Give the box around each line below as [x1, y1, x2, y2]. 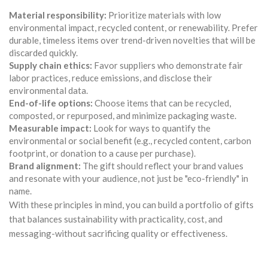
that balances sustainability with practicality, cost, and [9, 213, 223, 224]
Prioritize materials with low [106, 9, 221, 20]
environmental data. [9, 84, 88, 96]
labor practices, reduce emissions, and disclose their [9, 72, 212, 83]
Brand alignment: [9, 160, 81, 171]
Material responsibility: [9, 9, 106, 20]
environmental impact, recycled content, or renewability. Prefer [9, 22, 258, 33]
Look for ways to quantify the [92, 122, 211, 133]
